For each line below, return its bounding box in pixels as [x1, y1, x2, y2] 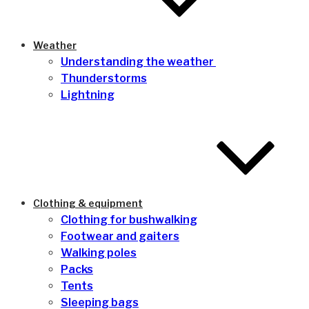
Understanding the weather [61, 55, 216, 68]
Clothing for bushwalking [61, 213, 197, 226]
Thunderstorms [61, 72, 147, 85]
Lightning [61, 88, 114, 101]
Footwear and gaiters [61, 230, 179, 243]
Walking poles [61, 246, 137, 259]
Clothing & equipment [33, 197, 143, 209]
